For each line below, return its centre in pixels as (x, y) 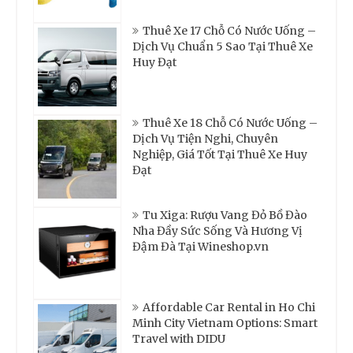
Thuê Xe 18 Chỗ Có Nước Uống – (230, 123)
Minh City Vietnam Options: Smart (225, 323)
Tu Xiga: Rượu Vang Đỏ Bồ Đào (225, 215)
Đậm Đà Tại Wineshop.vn (201, 247)
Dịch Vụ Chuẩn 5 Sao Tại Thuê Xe (223, 46)
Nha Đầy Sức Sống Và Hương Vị (217, 231)
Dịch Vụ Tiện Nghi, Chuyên (205, 139)
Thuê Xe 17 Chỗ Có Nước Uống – (229, 31)
